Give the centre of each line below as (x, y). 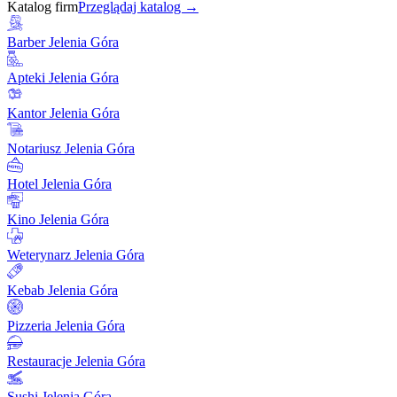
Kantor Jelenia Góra (63, 113)
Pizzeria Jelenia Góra (66, 326)
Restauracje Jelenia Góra (76, 362)
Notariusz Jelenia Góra (71, 149)
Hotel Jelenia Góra (59, 184)
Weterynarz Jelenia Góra (76, 255)
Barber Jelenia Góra (63, 43)
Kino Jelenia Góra (58, 220)
